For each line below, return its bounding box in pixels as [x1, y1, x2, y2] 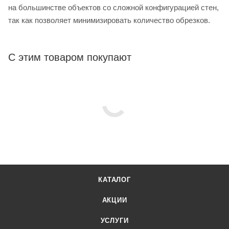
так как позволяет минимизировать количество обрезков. [8, 16, 210, 25]
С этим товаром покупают [8, 52, 131, 63]
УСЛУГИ [100, 217, 129, 225]
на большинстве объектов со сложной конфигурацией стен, [8, 3, 219, 12]
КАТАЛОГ [98, 176, 131, 184]
